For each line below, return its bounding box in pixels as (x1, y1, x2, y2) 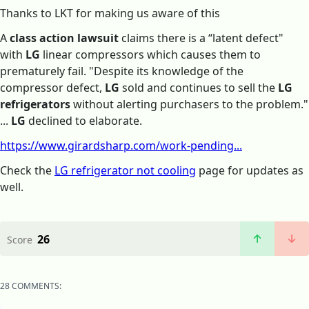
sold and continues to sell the (119, 80, 278, 96)
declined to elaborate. (26, 113, 142, 129)
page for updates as (196, 163, 303, 179)
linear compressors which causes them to (40, 47, 261, 63)
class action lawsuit (10, 30, 119, 46)
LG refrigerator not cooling (54, 163, 196, 179)
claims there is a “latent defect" (119, 30, 283, 46)
